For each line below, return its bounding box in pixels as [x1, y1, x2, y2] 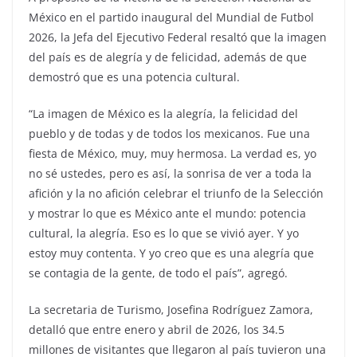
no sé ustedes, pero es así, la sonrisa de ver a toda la [29, 165, 312, 181]
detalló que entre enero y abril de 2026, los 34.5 [29, 321, 284, 337]
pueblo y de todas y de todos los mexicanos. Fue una [29, 125, 310, 141]
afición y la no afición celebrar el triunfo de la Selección [29, 185, 324, 201]
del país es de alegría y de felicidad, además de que [29, 49, 307, 65]
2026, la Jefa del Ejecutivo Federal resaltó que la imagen [29, 29, 327, 45]
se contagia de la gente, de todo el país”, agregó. [29, 265, 288, 280]
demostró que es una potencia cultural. [29, 69, 240, 84]
